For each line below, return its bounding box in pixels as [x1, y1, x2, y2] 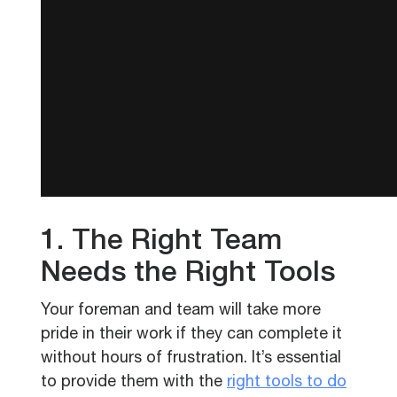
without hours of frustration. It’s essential [41, 351, 341, 367]
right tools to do [227, 375, 346, 391]
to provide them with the [41, 375, 227, 391]
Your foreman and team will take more [41, 303, 321, 319]
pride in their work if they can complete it [41, 327, 342, 343]
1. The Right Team [41, 229, 282, 257]
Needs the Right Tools [41, 261, 335, 289]
